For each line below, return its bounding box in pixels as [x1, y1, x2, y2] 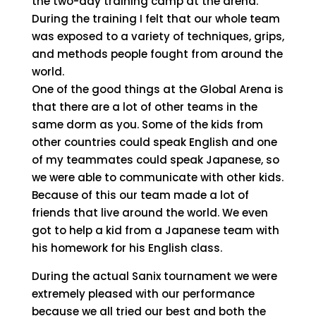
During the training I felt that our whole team [31, 11, 280, 26]
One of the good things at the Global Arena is [31, 82, 284, 97]
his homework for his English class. [31, 241, 222, 255]
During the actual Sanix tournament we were [31, 269, 277, 284]
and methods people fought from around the [31, 47, 283, 61]
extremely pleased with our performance [31, 286, 255, 301]
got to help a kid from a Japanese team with [31, 223, 279, 238]
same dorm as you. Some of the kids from [31, 117, 263, 132]
